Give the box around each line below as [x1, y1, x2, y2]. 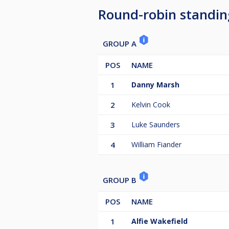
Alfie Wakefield [131, 216, 188, 226]
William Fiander [131, 139, 181, 149]
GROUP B [103, 174, 139, 185]
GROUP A [103, 38, 139, 49]
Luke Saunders [131, 119, 180, 129]
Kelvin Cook [131, 99, 170, 109]
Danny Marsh [131, 79, 179, 89]
